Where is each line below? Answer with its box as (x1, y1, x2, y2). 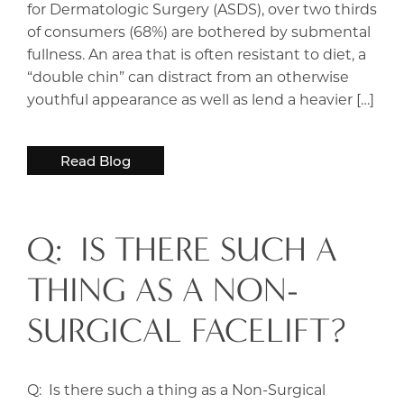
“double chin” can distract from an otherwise (27, 67, 349, 87)
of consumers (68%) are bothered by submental (27, 22, 371, 41)
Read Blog (60, 151, 131, 170)
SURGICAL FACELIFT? (27, 310, 346, 352)
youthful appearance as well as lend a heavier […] (27, 89, 374, 109)
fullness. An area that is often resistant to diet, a (27, 44, 366, 64)
